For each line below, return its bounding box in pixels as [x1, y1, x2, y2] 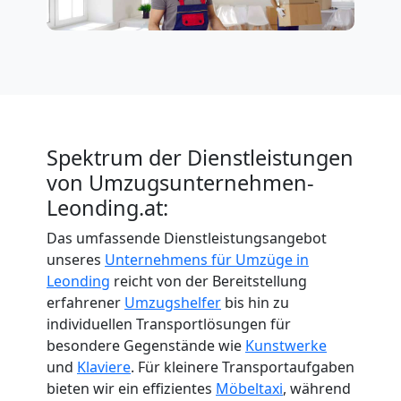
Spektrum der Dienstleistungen [47, 142, 354, 172]
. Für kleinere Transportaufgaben [131, 356, 354, 377]
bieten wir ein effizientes [47, 378, 216, 398]
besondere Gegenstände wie [47, 335, 245, 355]
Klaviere [77, 356, 131, 377]
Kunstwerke [245, 335, 327, 355]
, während [283, 378, 351, 398]
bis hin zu [221, 292, 289, 312]
